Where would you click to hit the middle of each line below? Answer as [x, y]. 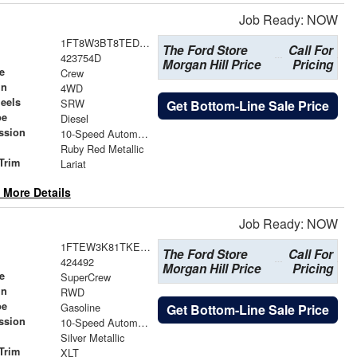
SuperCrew [85, 277]
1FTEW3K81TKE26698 [145, 246]
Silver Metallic [92, 337]
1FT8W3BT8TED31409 [144, 42]
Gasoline [80, 307]
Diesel [74, 118]
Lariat [73, 163]
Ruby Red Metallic [102, 148]
